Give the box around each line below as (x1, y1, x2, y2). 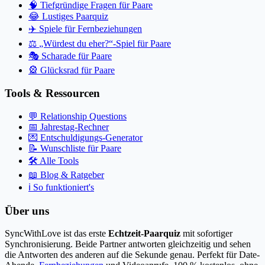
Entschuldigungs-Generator (38, 132, 143, 143)
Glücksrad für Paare (40, 65, 115, 76)
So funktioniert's (31, 182, 94, 192)
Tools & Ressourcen (5, 87, 100, 100)
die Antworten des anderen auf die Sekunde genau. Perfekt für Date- (5, 250, 260, 260)
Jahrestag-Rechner (38, 121, 109, 132)
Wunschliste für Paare (38, 143, 121, 153)
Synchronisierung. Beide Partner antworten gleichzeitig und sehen (5, 239, 251, 250)
